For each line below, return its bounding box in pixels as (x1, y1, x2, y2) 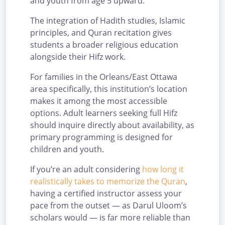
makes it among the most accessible (30, 95, 167, 106)
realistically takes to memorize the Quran (30, 175, 185, 187)
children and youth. (30, 143, 106, 155)
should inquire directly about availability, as (30, 119, 194, 131)
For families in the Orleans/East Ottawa (30, 71, 177, 82)
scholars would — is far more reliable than (30, 211, 190, 223)
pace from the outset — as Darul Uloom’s (30, 199, 187, 211)
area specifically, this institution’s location (30, 83, 187, 94)
